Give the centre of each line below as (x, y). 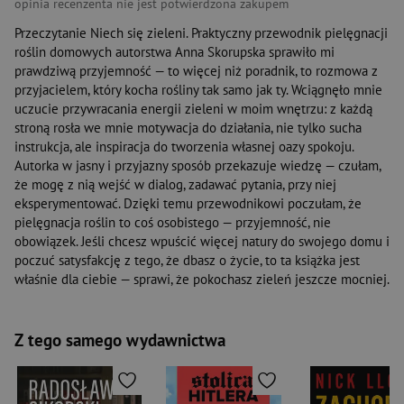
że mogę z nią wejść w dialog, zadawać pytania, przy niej (175, 185)
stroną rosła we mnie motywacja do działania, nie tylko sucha (188, 128)
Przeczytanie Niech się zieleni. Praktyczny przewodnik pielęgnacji (201, 33)
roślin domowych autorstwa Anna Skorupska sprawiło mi (174, 52)
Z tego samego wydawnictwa (120, 340)
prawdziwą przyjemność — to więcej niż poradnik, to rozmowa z (196, 71)
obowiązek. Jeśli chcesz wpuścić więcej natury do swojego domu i (202, 242)
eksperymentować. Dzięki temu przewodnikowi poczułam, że (188, 204)
